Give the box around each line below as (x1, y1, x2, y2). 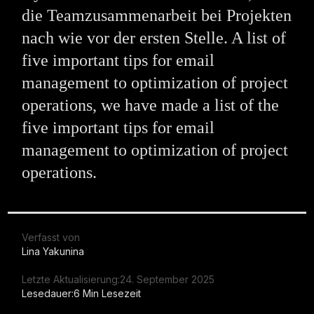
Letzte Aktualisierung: (22, 273, 121, 286)
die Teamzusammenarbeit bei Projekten (22, 6, 292, 25)
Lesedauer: (22, 287, 74, 300)
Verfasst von (22, 231, 81, 244)
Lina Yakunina (22, 245, 85, 258)
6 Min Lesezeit (74, 287, 142, 300)
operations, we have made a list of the (22, 96, 280, 115)
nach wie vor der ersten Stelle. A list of (22, 29, 287, 48)
